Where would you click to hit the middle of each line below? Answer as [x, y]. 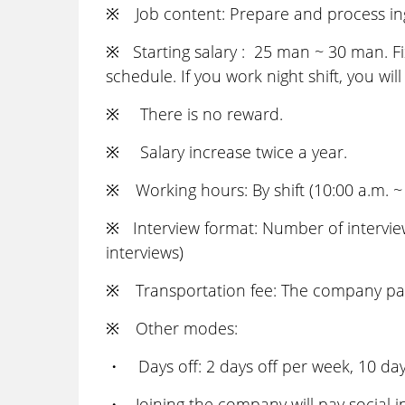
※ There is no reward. [194, 114]
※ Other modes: [172, 328]
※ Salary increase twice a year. [226, 152]
